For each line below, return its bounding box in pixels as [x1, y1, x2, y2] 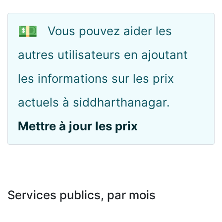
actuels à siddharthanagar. [18, 95, 170, 110]
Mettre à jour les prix [18, 119, 138, 133]
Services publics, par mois [7, 188, 156, 202]
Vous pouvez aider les [48, 24, 172, 38]
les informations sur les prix [18, 71, 174, 86]
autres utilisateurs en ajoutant [18, 48, 188, 62]
